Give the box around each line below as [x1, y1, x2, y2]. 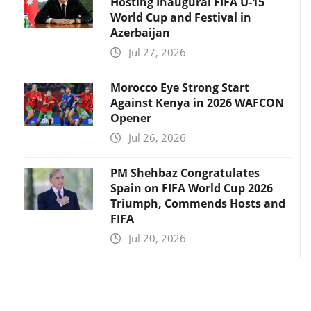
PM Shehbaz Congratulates [110, 165, 260, 180]
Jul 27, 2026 [128, 44, 186, 59]
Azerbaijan [110, 24, 170, 40]
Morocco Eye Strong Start [110, 79, 249, 95]
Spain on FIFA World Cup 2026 [110, 180, 273, 196]
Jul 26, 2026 [128, 130, 186, 144]
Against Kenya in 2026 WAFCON [110, 94, 284, 110]
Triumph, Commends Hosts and [110, 195, 285, 211]
